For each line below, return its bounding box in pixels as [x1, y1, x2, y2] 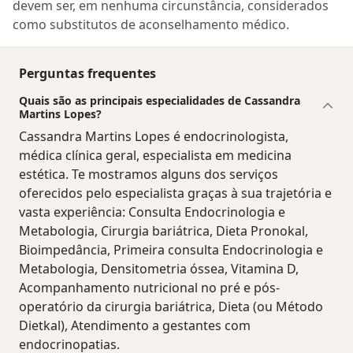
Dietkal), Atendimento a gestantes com [19, 316, 251, 334]
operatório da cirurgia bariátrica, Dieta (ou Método [19, 297, 323, 315]
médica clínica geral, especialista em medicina [19, 146, 292, 164]
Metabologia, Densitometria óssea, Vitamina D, [19, 259, 299, 277]
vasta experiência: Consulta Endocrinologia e [19, 203, 285, 221]
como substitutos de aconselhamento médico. [13, 15, 289, 33]
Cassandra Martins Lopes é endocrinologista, [19, 127, 288, 145]
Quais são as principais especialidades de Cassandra [19, 92, 300, 108]
